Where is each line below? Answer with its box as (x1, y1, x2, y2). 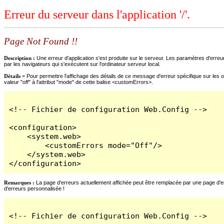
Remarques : (4, 179, 34, 185)
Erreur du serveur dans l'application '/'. (4, 8, 190, 21)
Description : (4, 54, 36, 61)
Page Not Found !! (4, 36, 77, 47)
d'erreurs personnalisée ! (4, 185, 64, 191)
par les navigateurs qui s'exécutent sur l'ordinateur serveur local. (4, 60, 160, 67)
